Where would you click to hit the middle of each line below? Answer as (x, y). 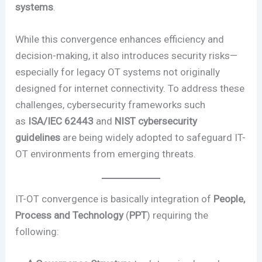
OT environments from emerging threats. (106, 154)
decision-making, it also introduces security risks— (127, 55)
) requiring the (178, 215)
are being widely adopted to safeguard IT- (153, 137)
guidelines (38, 137)
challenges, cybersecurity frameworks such (111, 104)
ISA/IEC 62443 (61, 121)
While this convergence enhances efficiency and (120, 39)
